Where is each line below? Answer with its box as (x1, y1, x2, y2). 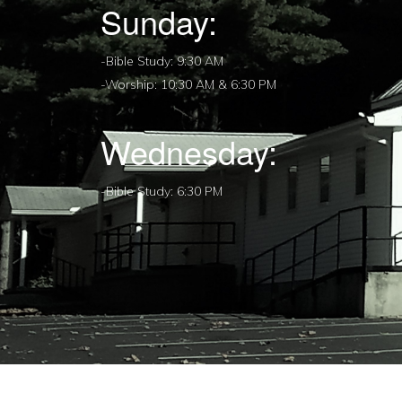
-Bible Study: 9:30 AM (100, 53, 223, 69)
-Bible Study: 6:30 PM (100, 183, 223, 199)
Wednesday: (100, 128, 277, 174)
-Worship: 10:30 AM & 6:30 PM (100, 76, 276, 92)
